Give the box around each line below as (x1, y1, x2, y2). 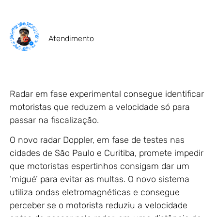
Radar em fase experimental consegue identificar (10, 88, 204, 99)
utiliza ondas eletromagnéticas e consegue (10, 187, 180, 198)
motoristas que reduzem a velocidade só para (10, 101, 190, 112)
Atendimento (48, 33, 94, 43)
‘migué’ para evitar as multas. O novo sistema (10, 174, 189, 185)
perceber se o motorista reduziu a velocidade (10, 200, 187, 211)
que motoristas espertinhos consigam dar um (10, 161, 189, 172)
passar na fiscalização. (10, 114, 101, 125)
